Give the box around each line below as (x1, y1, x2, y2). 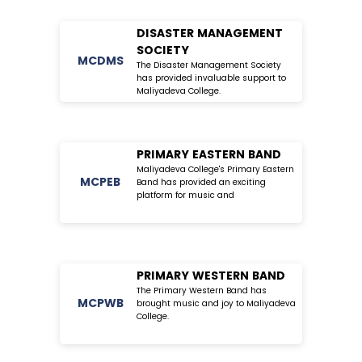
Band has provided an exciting (137, 175, 266, 188)
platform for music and (137, 188, 234, 201)
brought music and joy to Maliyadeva (137, 297, 296, 309)
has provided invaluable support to (137, 71, 286, 84)
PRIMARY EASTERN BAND (137, 145, 281, 162)
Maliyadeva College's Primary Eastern (137, 162, 294, 175)
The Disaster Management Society (137, 58, 281, 71)
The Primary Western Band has (137, 284, 267, 297)
